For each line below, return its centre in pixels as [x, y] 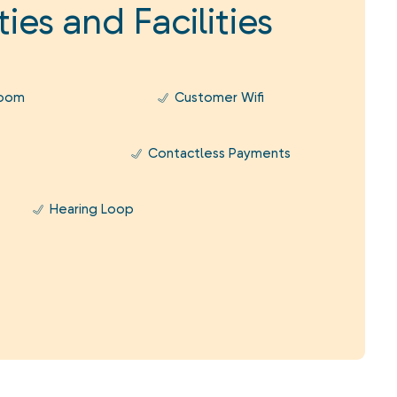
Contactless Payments [220, 153]
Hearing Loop [92, 209]
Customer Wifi [220, 97]
